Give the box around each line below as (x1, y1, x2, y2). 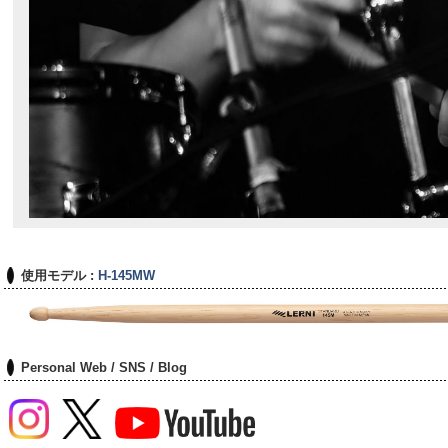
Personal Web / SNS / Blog (21, 359, 187, 375)
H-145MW (98, 267, 155, 283)
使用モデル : (21, 267, 98, 283)
